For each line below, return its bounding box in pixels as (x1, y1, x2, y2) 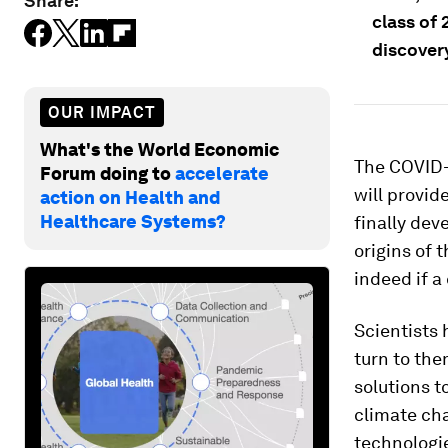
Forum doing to (40, 162, 175, 184)
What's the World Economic (40, 138, 279, 160)
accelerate (175, 162, 269, 184)
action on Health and (40, 186, 220, 208)
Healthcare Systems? (40, 210, 226, 232)
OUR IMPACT (48, 102, 156, 122)
